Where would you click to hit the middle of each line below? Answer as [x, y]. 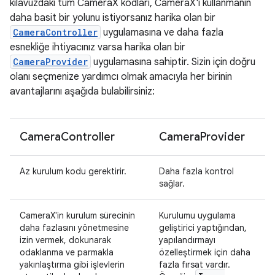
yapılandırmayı [187, 240]
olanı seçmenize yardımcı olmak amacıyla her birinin [121, 77]
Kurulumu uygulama [197, 215]
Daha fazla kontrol [196, 171]
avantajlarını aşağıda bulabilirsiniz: [82, 91]
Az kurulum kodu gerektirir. [73, 171]
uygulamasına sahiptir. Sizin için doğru [173, 62]
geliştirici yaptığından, [203, 228]
